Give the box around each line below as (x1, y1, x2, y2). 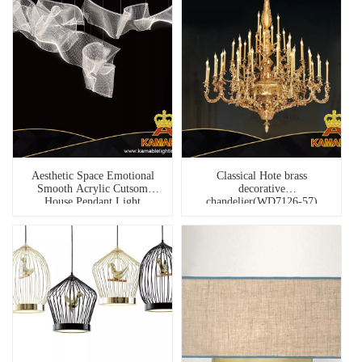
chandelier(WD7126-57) (205, 196, 318, 208)
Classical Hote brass (216, 170, 307, 183)
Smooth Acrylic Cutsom (37, 183, 148, 196)
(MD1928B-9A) (56, 208, 129, 221)
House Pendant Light (44, 196, 141, 208)
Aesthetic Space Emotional (31, 170, 154, 183)
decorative (238, 183, 285, 196)
